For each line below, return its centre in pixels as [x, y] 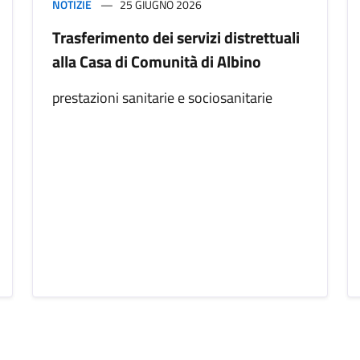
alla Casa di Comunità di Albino [157, 62]
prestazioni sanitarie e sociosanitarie [162, 98]
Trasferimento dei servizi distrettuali [176, 38]
